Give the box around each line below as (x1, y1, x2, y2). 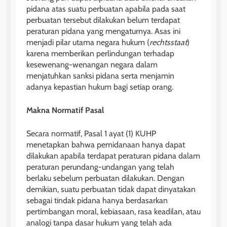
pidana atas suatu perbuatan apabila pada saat (26, 4, 185, 14)
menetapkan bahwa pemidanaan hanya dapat (26, 140, 185, 150)
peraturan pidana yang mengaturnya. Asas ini (26, 26, 180, 36)
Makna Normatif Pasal (26, 105, 104, 116)
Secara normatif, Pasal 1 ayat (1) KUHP (26, 129, 156, 139)
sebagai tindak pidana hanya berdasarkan (26, 196, 168, 206)
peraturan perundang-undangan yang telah (26, 162, 174, 172)
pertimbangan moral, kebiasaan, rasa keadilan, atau (26, 207, 201, 217)
